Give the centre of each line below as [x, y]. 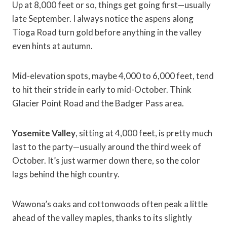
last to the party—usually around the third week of [107, 147]
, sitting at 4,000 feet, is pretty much [144, 133]
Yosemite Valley [44, 133]
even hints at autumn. [52, 46]
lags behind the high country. [66, 174]
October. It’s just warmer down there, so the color [106, 161]
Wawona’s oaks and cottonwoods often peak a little [110, 204]
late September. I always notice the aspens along [103, 19]
